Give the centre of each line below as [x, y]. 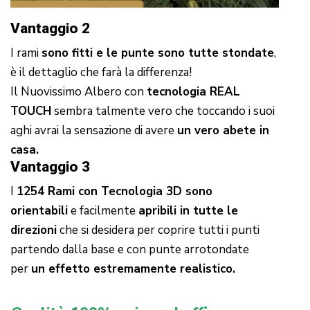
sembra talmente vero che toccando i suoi [163, 111]
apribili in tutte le [188, 211]
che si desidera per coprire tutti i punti [158, 230]
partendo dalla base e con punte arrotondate [130, 250]
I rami [26, 53]
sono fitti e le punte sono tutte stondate [158, 53]
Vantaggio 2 [50, 29]
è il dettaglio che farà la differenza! [101, 73]
